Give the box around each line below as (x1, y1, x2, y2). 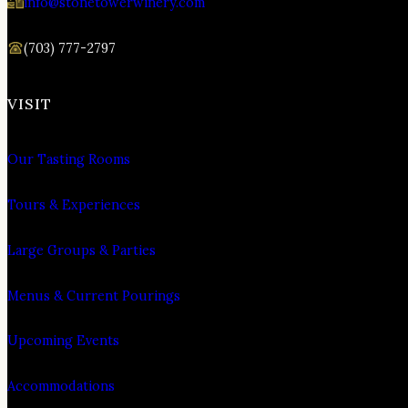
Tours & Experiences (7, 196, 140, 213)
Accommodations (7, 378, 115, 395)
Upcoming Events (7, 332, 119, 350)
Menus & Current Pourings (7, 287, 180, 304)
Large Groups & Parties (7, 241, 156, 259)
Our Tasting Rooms (7, 151, 130, 168)
